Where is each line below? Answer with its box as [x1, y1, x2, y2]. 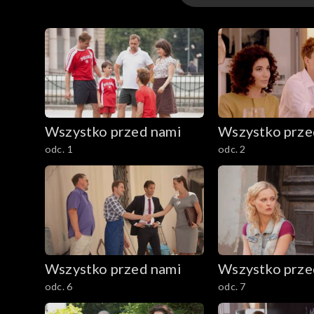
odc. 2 [218, 143, 246, 156]
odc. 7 [218, 280, 246, 292]
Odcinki [192, 23, 245, 41]
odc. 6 [45, 280, 73, 292]
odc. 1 [45, 143, 73, 156]
